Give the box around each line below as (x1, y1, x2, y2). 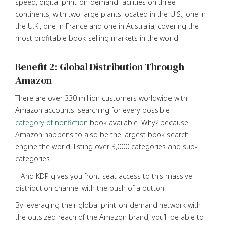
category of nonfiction (15, 117, 88, 127)
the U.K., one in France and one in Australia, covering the (15, 21, 199, 31)
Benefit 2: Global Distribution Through (15, 59, 184, 74)
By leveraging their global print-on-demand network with (15, 200, 201, 210)
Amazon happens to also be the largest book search (15, 129, 189, 139)
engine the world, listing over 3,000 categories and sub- (15, 141, 197, 151)
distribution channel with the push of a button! (15, 183, 166, 193)
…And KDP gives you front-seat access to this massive (15, 171, 192, 181)
